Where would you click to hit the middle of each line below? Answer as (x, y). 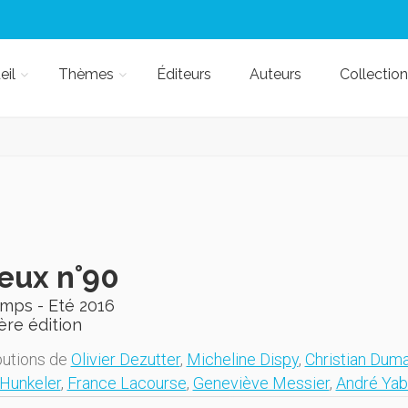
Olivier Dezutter (125, 359)
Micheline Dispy (242, 359)
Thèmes (86, 74)
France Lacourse (127, 383)
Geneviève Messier (261, 383)
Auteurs (275, 74)
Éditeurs (184, 74)
